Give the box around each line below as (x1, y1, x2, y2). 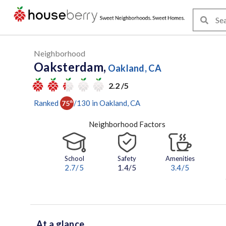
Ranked (34, 98, 59, 107)
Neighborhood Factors (88, 120, 165, 129)
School (64, 154, 84, 163)
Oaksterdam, (34, 60, 106, 74)
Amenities (165, 154, 195, 163)
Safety (118, 154, 137, 163)
